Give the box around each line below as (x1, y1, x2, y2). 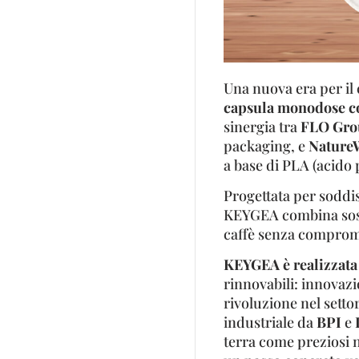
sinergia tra (223, 116, 301, 136)
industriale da (223, 313, 317, 333)
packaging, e (223, 135, 309, 155)
